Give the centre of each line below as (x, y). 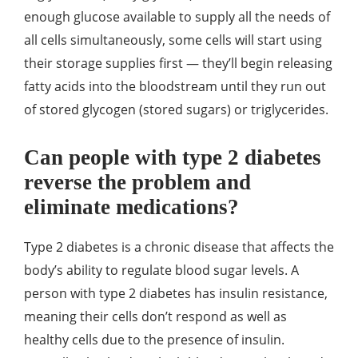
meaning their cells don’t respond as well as (155, 316)
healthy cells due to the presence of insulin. (154, 340)
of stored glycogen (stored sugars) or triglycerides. (176, 109)
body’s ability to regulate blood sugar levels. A (161, 270)
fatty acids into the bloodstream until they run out (175, 86)
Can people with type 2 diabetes (173, 157)
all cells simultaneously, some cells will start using (173, 40)
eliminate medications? (131, 207)
